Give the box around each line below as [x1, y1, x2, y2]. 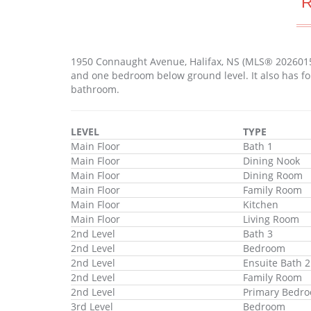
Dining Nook [242, 153, 300, 167]
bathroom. [71, 82, 119, 96]
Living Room [242, 212, 299, 226]
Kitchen [242, 197, 278, 211]
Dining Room [242, 168, 303, 182]
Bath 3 [242, 226, 273, 240]
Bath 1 [242, 139, 273, 153]
